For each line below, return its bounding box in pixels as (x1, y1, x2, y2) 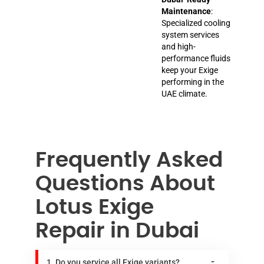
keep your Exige (161, 65, 218, 75)
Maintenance (161, 6, 211, 16)
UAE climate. (161, 88, 207, 98)
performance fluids (161, 53, 230, 63)
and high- (161, 41, 196, 51)
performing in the (161, 77, 224, 87)
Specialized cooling (161, 18, 230, 28)
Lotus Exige (35, 196, 154, 218)
